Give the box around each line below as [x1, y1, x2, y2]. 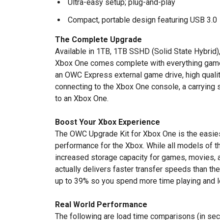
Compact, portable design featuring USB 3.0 [68, 15, 217, 25]
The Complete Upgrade [55, 35, 142, 44]
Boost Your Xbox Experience [55, 117, 160, 127]
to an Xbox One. [55, 94, 109, 103]
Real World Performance [55, 200, 147, 209]
